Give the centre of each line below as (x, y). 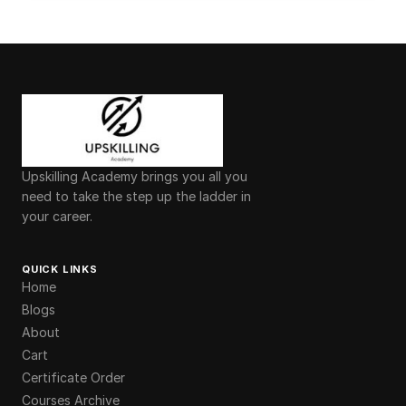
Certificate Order (73, 377)
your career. (57, 216)
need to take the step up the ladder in (136, 196)
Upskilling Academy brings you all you (135, 176)
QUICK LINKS (60, 269)
